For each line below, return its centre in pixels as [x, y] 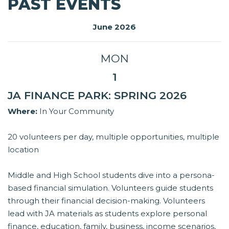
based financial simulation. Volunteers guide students [110, 188]
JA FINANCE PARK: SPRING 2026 [97, 96]
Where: [22, 111]
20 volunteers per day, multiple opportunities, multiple [113, 137]
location [23, 150]
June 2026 [114, 27]
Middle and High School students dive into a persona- [111, 175]
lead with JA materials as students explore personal [107, 214]
